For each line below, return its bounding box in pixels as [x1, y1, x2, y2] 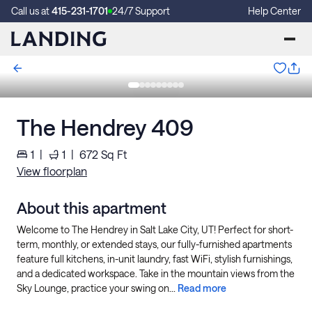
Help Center [248, 5, 301, 17]
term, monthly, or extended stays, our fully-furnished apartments [17, 238, 292, 250]
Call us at [11, 5, 52, 17]
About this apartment [17, 198, 166, 217]
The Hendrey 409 [17, 114, 194, 140]
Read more [178, 282, 226, 294]
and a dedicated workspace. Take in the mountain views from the [17, 267, 295, 279]
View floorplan [17, 164, 87, 178]
